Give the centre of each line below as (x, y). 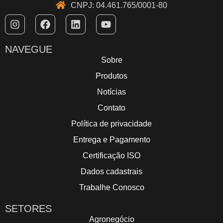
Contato (111, 108)
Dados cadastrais (111, 171)
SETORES (28, 208)
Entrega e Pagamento (111, 139)
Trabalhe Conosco (111, 187)
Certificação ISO (111, 155)
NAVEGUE (29, 49)
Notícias (111, 92)
